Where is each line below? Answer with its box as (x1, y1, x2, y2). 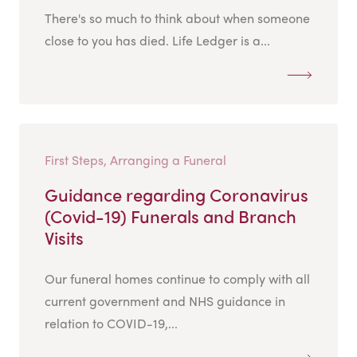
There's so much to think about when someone (45, 9, 310, 28)
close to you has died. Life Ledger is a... (45, 31, 270, 50)
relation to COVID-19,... (45, 314, 178, 333)
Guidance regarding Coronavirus (45, 182, 308, 208)
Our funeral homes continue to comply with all (45, 269, 310, 288)
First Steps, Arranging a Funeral (45, 151, 226, 170)
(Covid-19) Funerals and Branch (45, 203, 296, 229)
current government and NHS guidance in (45, 292, 285, 311)
